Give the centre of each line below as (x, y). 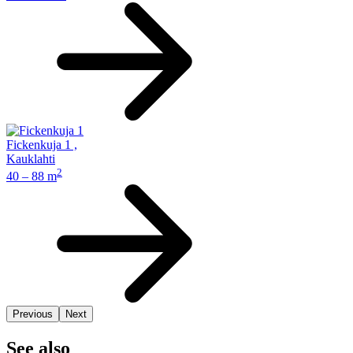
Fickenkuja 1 (39, 145)
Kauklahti (31, 159)
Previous (33, 314)
